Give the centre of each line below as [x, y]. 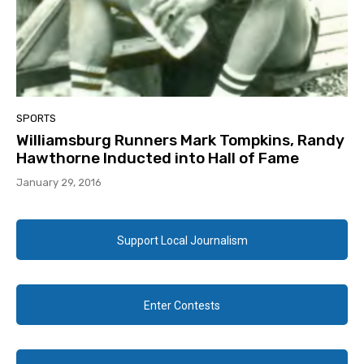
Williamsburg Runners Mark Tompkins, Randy [180, 141]
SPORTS [36, 119]
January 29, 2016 [59, 183]
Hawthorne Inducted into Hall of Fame [158, 158]
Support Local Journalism [182, 241]
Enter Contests [182, 306]
